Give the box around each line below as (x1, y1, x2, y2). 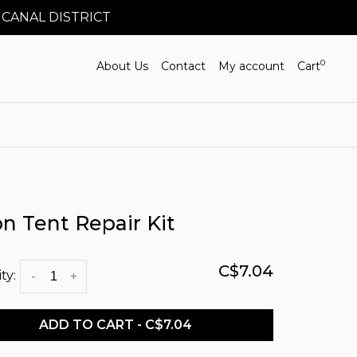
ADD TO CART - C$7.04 (38, 317, 192, 332)
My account (218, 59, 284, 73)
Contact (161, 59, 206, 73)
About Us (96, 59, 148, 73)
